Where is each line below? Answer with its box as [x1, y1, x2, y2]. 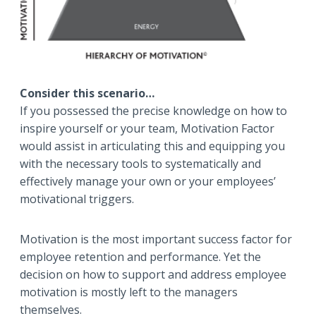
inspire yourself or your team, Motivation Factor [20, 121, 274, 137]
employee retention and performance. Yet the [20, 249, 261, 265]
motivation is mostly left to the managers [20, 284, 238, 300]
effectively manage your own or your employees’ [20, 174, 276, 190]
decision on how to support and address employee [20, 267, 286, 283]
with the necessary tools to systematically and [20, 156, 261, 172]
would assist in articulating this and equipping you [20, 138, 285, 154]
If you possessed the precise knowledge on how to [20, 103, 287, 119]
